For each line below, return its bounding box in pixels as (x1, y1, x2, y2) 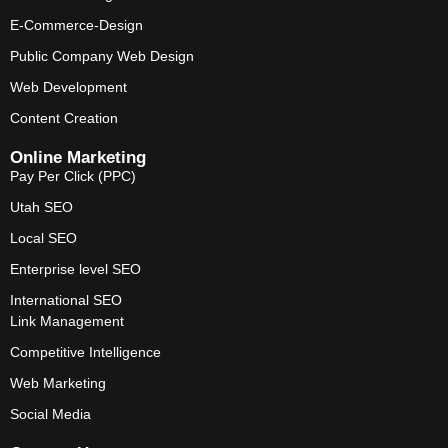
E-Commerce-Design (10, 16, 143, 33)
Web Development (10, 78, 127, 95)
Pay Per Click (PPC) (10, 167, 136, 184)
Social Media (10, 405, 91, 422)
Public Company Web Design (10, 47, 194, 64)
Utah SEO (10, 198, 73, 215)
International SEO (10, 291, 122, 308)
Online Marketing (10, 147, 146, 167)
